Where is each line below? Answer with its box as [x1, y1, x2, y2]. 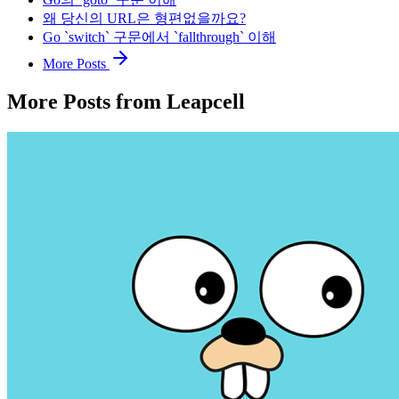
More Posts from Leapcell [7, 90, 245, 114]
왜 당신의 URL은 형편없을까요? [43, 11, 246, 27]
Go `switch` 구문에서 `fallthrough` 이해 [43, 29, 276, 45]
